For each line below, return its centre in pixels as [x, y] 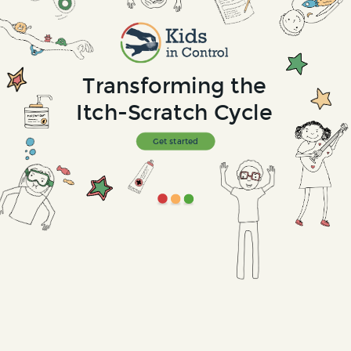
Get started [175, 141]
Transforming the [174, 85]
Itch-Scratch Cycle [174, 112]
